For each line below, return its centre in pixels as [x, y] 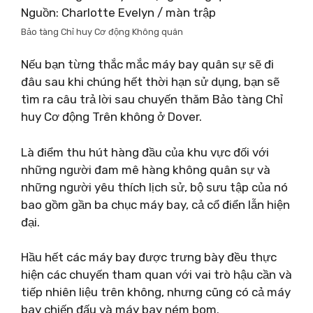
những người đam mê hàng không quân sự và [146, 169]
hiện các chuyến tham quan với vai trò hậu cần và [156, 275]
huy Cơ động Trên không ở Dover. [111, 117]
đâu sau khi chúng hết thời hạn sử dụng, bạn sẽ [150, 82]
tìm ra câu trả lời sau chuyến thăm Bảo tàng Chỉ [152, 99]
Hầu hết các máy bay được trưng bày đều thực [149, 257]
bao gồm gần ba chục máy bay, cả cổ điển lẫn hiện [155, 204]
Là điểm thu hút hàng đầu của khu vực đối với [145, 152]
